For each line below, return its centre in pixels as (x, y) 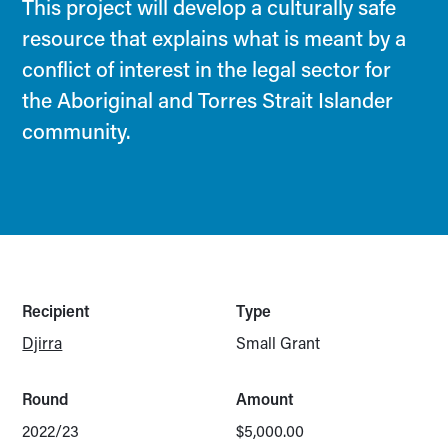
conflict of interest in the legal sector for (207, 69)
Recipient (56, 310)
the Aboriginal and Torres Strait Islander (208, 100)
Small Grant (278, 342)
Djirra (42, 342)
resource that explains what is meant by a (214, 38)
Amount (265, 398)
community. (77, 131)
